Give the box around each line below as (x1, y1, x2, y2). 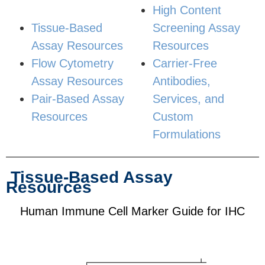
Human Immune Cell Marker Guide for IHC (20, 205, 245, 218)
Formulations (153, 128, 221, 141)
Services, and (153, 92, 224, 106)
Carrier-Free (153, 57, 217, 70)
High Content (153, 4, 221, 17)
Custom (153, 110, 193, 124)
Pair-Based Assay (31, 92, 124, 106)
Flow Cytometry (31, 57, 114, 70)
